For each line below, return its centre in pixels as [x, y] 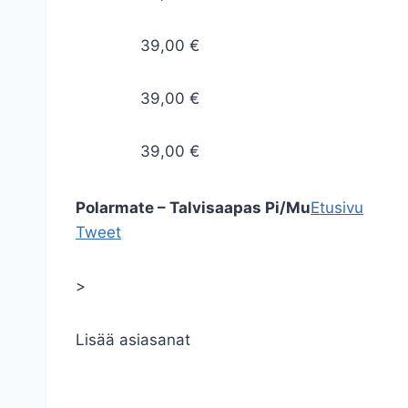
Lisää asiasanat [133, 340]
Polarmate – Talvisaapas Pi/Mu [193, 208]
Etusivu [337, 208]
